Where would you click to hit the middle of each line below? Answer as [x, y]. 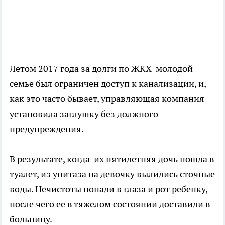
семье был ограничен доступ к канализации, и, [108, 84]
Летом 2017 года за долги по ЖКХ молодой [101, 69]
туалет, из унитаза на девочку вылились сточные [112, 174]
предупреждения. [47, 129]
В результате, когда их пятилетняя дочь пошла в [112, 159]
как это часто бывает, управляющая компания [108, 99]
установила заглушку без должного [84, 114]
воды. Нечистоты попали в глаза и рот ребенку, [108, 189]
